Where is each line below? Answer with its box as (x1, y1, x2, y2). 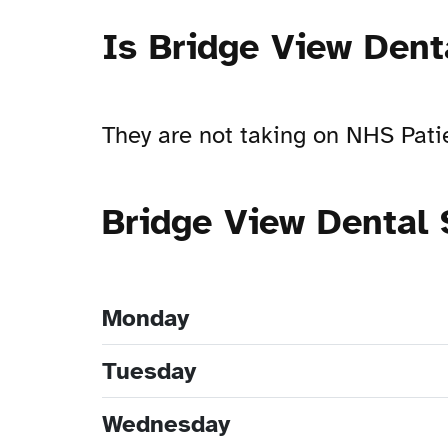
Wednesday (102, 409, 230, 440)
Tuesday (102, 356, 196, 387)
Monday (102, 303, 189, 334)
